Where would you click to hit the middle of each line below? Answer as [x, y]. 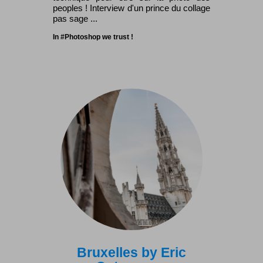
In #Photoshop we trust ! [93, 37]
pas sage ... [75, 18]
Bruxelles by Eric [131, 252]
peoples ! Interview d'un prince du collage [131, 8]
